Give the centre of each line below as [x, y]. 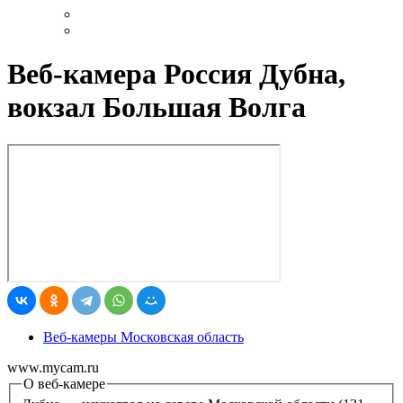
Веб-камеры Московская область [143, 336]
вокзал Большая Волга [157, 107]
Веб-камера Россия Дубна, [176, 74]
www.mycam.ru [53, 367]
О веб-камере [64, 383]
